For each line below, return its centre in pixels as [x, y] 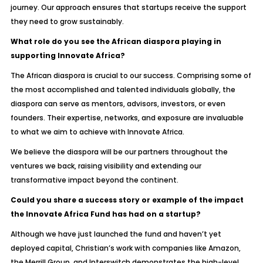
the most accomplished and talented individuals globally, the [123, 90]
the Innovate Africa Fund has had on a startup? [105, 214]
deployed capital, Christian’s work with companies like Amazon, [125, 248]
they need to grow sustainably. [67, 21]
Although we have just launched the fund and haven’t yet [116, 234]
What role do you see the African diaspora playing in [116, 41]
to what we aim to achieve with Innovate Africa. [97, 132]
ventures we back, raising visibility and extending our [106, 166]
